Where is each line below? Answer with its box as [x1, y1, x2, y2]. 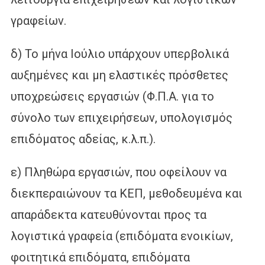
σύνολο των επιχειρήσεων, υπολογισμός [10, 110, 232, 125]
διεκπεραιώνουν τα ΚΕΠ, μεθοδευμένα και [10, 186, 243, 201]
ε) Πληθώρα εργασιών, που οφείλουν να [10, 164, 227, 179]
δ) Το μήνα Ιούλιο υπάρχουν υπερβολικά [10, 46, 229, 61]
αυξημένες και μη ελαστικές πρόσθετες [10, 67, 228, 82]
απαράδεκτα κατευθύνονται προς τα [10, 207, 206, 222]
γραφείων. [10, 13, 66, 28]
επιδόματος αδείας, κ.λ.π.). [10, 131, 156, 146]
